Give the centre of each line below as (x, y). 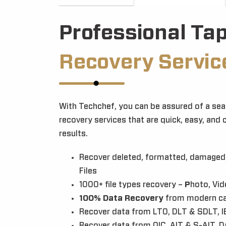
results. (73, 134)
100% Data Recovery (121, 198)
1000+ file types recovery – (132, 185)
